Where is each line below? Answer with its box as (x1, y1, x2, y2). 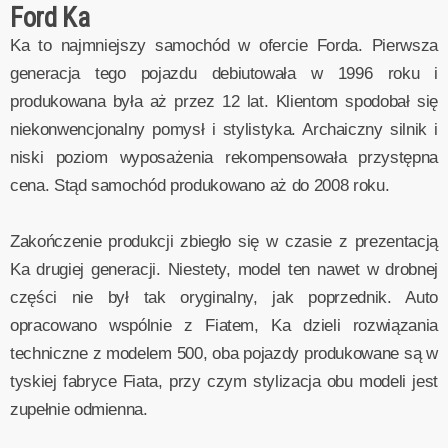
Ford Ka (10, 2, 90, 35)
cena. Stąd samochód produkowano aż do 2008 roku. (10, 176, 390, 196)
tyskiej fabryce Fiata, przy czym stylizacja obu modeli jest (10, 372, 438, 392)
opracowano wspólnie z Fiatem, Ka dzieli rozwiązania (10, 316, 438, 336)
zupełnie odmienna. (10, 400, 148, 420)
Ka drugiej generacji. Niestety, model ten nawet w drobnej (10, 260, 438, 280)
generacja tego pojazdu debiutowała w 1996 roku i (10, 64, 438, 84)
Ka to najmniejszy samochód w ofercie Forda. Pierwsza (10, 36, 438, 56)
